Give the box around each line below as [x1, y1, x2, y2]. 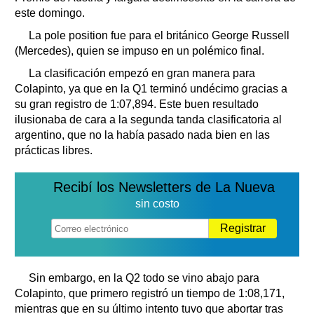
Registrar [220, 221, 266, 234]
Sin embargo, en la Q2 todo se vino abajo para [29, 271, 259, 284]
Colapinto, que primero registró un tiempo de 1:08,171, [15, 287, 285, 299]
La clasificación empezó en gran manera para [29, 67, 255, 79]
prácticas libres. [15, 144, 93, 156]
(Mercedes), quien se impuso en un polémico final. [15, 44, 264, 57]
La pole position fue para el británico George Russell [29, 29, 289, 41]
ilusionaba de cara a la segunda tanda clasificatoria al [15, 113, 282, 125]
